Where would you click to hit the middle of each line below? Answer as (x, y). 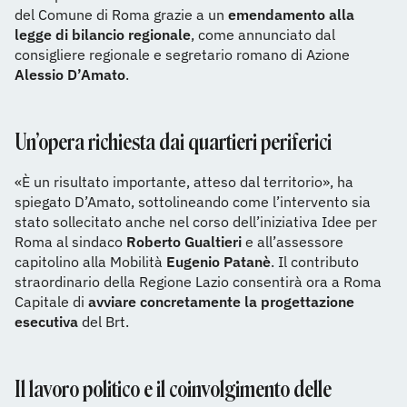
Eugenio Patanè (218, 262)
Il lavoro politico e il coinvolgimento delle (173, 389)
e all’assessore (294, 242)
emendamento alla (291, 15)
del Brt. (104, 322)
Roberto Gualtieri (186, 242)
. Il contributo (315, 262)
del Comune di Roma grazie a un (121, 15)
